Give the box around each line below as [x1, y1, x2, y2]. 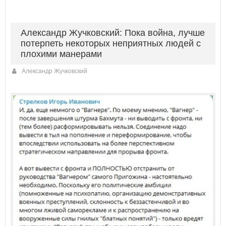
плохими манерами [21, 48, 102, 59]
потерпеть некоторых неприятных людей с [21, 38, 201, 48]
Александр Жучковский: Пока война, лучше [21, 27, 205, 38]
